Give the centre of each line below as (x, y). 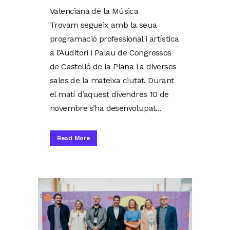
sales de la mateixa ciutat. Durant (112, 81)
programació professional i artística (114, 39)
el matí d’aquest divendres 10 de (109, 94)
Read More (74, 138)
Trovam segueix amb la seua (103, 25)
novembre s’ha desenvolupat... (106, 108)
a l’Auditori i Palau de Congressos (111, 53)
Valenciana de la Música (94, 11)
